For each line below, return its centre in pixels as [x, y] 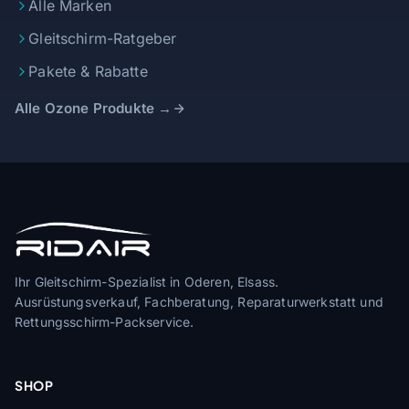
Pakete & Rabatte [88, 72]
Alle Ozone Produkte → [94, 108]
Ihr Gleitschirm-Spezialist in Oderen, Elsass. [147, 281]
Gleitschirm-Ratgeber [103, 39]
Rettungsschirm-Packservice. [105, 321]
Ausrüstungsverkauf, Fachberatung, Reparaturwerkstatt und [199, 301]
